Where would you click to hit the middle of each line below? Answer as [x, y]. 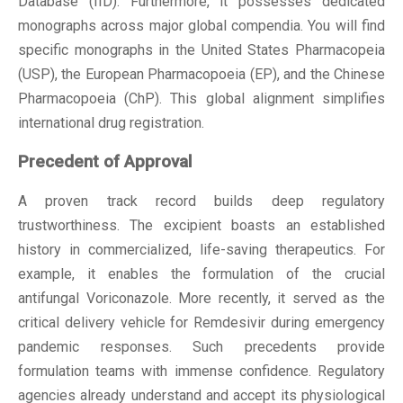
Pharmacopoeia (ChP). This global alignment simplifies [201, 99]
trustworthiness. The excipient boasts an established [201, 225]
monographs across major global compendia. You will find [201, 26]
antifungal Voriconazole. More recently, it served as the [201, 298]
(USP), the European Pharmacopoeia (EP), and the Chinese [201, 75]
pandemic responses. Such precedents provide [201, 346]
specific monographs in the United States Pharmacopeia [201, 50]
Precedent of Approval [105, 161]
